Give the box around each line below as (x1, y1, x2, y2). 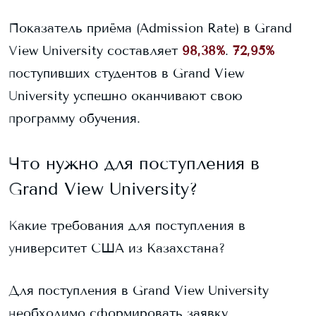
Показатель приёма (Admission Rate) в (8, 20, 255, 36)
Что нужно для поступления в (8, 153, 260, 174)
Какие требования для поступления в (8, 218, 245, 233)
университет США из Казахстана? (8, 241, 225, 256)
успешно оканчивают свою (69, 88, 243, 104)
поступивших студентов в (8, 66, 173, 81)
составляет (103, 43, 178, 59)
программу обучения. (8, 111, 140, 126)
